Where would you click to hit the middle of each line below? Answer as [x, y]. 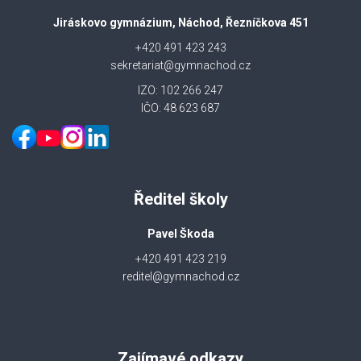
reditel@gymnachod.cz [180, 276]
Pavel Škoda [180, 234]
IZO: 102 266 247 [180, 90]
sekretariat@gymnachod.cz [180, 65]
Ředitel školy [180, 199]
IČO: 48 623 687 [180, 108]
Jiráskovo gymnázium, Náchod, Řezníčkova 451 [180, 23]
